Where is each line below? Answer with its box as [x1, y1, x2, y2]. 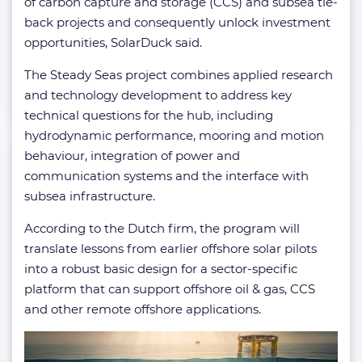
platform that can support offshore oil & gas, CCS [24, 281, 315, 297]
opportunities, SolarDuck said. [24, 35, 202, 51]
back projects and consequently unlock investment [24, 15, 330, 31]
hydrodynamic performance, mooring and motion [24, 128, 324, 144]
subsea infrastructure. [24, 188, 155, 204]
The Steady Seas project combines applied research [24, 67, 333, 83]
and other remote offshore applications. [24, 301, 261, 318]
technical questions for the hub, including [24, 107, 273, 124]
